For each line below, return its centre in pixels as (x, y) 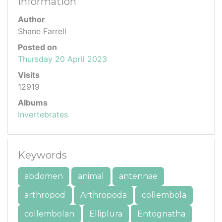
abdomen (44, 176)
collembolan (49, 214)
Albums (33, 103)
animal (91, 176)
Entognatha (161, 214)
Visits (29, 75)
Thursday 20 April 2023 (62, 59)
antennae (138, 176)
